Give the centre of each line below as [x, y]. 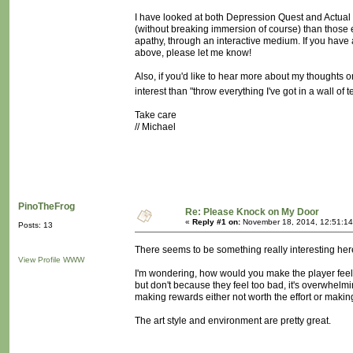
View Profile [39, 260]
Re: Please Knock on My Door [252, 212]
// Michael [155, 127]
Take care [156, 115]
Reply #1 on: [216, 222]
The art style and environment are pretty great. [233, 321]
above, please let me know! [193, 53]
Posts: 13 [35, 225]
